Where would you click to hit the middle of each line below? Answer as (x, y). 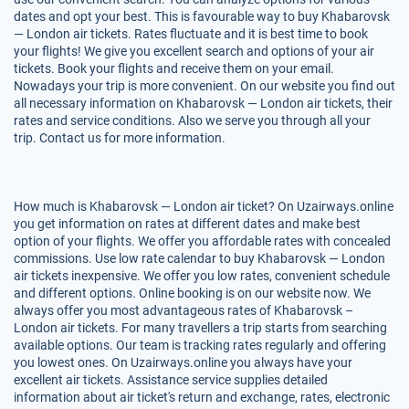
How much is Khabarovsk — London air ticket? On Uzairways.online (204, 206)
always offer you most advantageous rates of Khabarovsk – (184, 310)
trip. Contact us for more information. (120, 138)
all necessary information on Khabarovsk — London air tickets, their (203, 103)
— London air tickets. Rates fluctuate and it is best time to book (191, 34)
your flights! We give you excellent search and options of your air (194, 51)
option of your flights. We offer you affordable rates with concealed (202, 241)
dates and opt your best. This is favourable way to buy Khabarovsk (202, 16)
